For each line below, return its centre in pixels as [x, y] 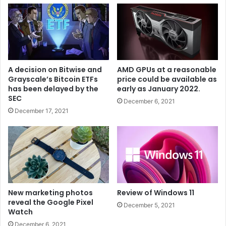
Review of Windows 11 [156, 193]
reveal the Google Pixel [51, 203]
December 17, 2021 [42, 111]
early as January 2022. [159, 89]
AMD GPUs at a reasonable [167, 70]
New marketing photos [50, 193]
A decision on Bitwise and [55, 70]
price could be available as [167, 79]
